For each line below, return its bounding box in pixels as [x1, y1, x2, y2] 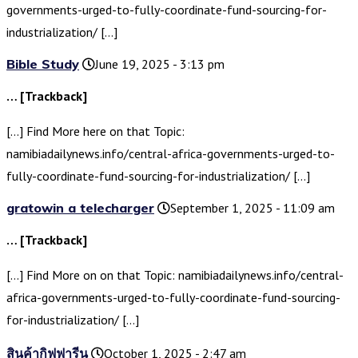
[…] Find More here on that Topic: [6, 123, 185, 140]
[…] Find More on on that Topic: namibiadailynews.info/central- [6, 267, 344, 284]
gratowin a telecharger [6, 200, 154, 217]
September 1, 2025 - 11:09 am [170, 200, 335, 217]
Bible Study [6, 56, 79, 73]
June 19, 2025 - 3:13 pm [95, 56, 225, 73]
